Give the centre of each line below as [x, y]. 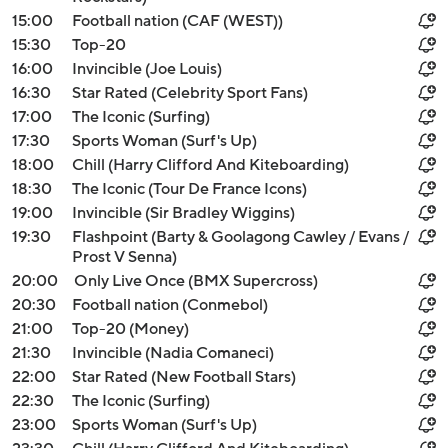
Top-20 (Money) [130, 329]
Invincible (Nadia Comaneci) [173, 353]
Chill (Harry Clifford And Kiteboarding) [210, 165]
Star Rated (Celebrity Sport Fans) [190, 93]
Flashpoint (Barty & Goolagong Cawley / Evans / [240, 237]
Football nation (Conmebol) [170, 305]
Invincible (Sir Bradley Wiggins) [183, 213]
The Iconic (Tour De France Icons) [189, 189]
